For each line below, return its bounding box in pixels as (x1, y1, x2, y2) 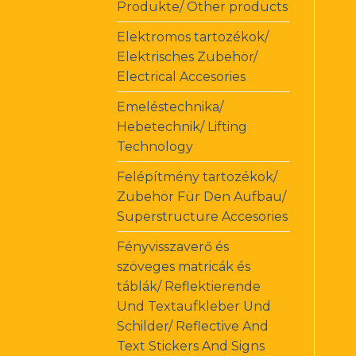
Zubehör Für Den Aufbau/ (117, 188, 286, 204)
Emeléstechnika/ (117, 99, 223, 114)
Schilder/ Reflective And (117, 318, 269, 334)
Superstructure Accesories (117, 208, 288, 224)
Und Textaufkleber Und (117, 298, 271, 314)
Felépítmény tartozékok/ (117, 168, 277, 184)
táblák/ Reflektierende (117, 278, 261, 294)
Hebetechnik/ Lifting (117, 118, 247, 134)
